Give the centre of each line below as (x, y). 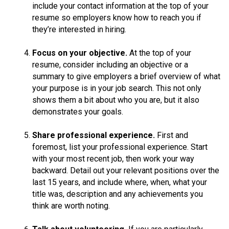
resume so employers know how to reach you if (117, 17)
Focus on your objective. (81, 53)
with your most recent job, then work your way (113, 158)
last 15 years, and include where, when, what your (120, 182)
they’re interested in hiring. (79, 29)
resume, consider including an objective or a (110, 64)
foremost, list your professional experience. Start (120, 147)
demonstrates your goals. (78, 111)
